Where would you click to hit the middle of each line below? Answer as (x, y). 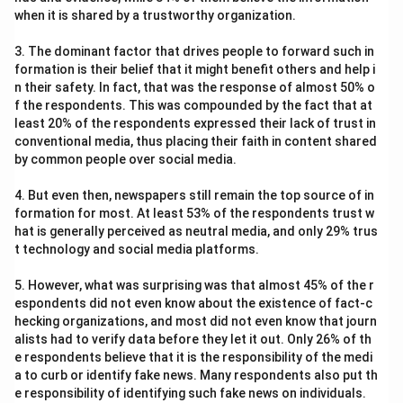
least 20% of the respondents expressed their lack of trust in (195, 123)
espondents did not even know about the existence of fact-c (193, 303)
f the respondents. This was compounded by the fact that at (193, 105)
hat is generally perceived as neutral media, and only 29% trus (196, 231)
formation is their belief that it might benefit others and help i (195, 69)
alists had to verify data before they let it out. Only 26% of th (193, 339)
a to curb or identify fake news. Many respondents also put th (196, 375)
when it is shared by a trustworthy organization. (155, 15)
